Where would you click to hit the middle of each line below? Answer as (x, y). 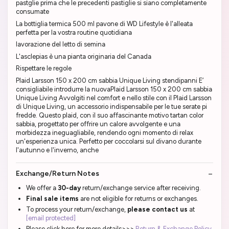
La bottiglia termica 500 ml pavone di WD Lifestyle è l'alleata (104, 24)
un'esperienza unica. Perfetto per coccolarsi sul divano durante (109, 141)
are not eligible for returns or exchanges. (139, 199)
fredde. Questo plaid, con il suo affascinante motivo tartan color (110, 115)
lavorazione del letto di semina (61, 44)
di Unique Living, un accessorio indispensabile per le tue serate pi (111, 106)
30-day (70, 188)
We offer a (42, 188)
